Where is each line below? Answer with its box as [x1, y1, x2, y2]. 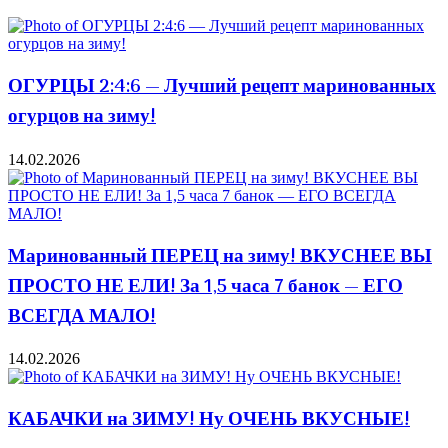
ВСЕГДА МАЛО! [8, 301, 156, 332]
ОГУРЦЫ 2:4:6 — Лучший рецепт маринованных [8, 72, 436, 103]
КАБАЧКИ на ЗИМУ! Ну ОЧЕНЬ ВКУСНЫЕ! [8, 404, 410, 435]
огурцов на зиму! [8, 102, 156, 133]
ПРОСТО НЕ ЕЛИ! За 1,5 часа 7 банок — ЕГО [8, 271, 403, 302]
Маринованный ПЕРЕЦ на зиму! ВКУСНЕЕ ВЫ [8, 241, 432, 272]
